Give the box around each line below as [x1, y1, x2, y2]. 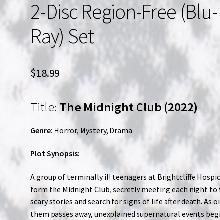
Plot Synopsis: [30, 148, 80, 159]
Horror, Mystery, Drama [53, 125, 133, 135]
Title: [30, 99, 60, 115]
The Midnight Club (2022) [59, 99, 198, 115]
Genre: [30, 125, 53, 135]
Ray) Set [30, 23, 94, 49]
